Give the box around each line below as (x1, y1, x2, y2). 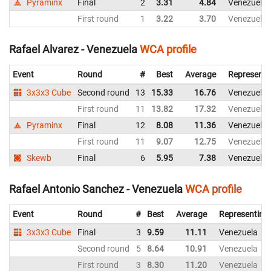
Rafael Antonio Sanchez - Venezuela (9, 182, 183, 195)
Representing (219, 209, 269, 219)
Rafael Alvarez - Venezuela (9, 43, 137, 56)
